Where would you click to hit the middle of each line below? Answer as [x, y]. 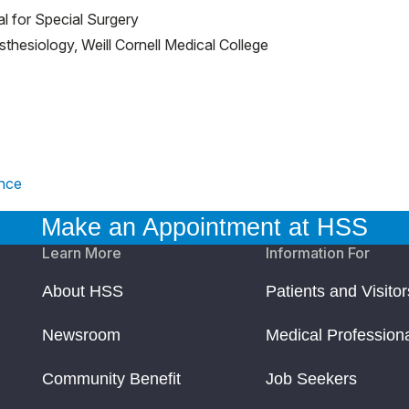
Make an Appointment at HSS [204, 228]
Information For [318, 253]
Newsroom [81, 336]
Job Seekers [312, 379]
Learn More [82, 253]
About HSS [83, 292]
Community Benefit [111, 379]
